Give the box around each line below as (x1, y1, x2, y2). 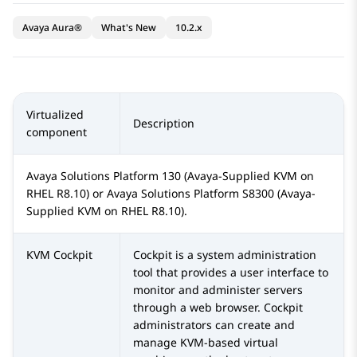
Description (133, 116, 194, 131)
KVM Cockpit (26, 247, 92, 263)
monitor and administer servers (133, 282, 303, 298)
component (26, 124, 87, 140)
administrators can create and (133, 317, 295, 333)
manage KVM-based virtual (133, 335, 278, 351)
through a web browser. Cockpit (133, 300, 303, 316)
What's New (101, 21, 156, 35)
